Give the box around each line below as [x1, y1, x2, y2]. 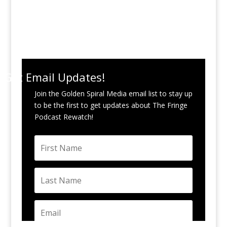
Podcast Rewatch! [34, 112, 93, 122]
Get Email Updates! [4, 69, 105, 85]
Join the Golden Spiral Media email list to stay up [34, 89, 193, 98]
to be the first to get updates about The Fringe [34, 100, 187, 110]
